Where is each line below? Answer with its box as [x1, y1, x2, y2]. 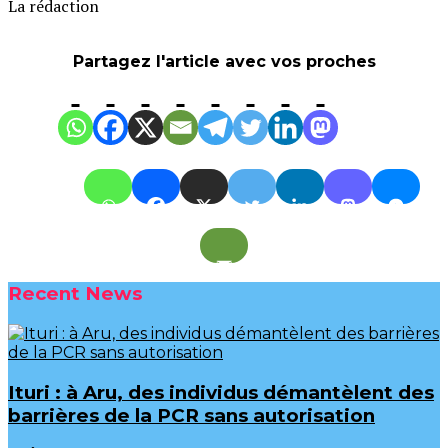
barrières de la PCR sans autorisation [8, 403, 375, 427]
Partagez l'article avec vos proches [72, 52, 376, 72]
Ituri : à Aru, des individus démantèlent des [8, 380, 434, 404]
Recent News [8, 282, 142, 306]
